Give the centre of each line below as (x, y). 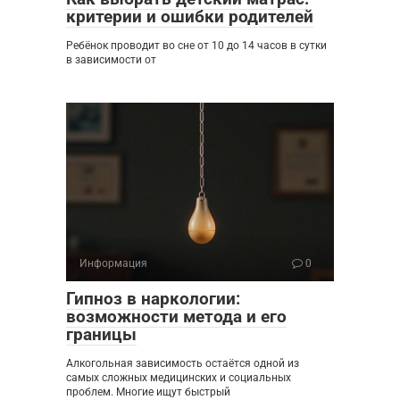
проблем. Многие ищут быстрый (148, 392)
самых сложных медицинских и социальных (179, 377)
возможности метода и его (176, 316)
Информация (113, 263)
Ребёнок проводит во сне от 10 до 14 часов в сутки (196, 45)
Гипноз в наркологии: (153, 298)
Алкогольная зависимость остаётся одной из (183, 363)
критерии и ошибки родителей (190, 16)
